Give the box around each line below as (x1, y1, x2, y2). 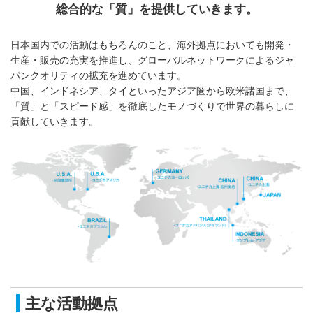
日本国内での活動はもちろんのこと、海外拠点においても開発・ (10, 39, 294, 50)
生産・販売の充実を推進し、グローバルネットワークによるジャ (10, 54, 294, 66)
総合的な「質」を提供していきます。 (55, 3, 258, 16)
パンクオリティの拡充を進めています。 (10, 70, 187, 81)
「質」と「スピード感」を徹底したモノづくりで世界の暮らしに (10, 101, 294, 112)
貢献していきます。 (10, 116, 99, 127)
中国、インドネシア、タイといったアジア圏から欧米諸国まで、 (10, 85, 294, 96)
